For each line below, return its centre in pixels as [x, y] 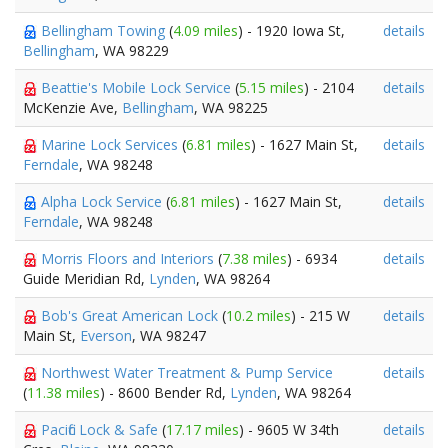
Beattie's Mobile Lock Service [138, 87]
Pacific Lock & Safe [101, 429]
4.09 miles [205, 30]
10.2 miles [258, 315]
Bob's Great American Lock [131, 315]
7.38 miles [254, 258]
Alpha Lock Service [103, 201]
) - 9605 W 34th [289, 429]
